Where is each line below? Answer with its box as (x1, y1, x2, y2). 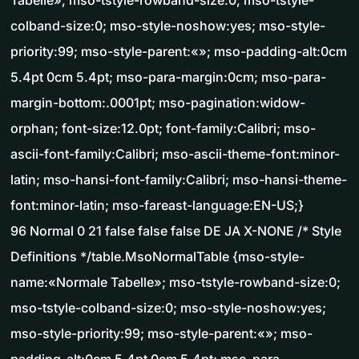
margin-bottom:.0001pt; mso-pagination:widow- (10, 95, 305, 111)
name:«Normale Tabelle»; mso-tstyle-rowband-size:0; (10, 274, 341, 291)
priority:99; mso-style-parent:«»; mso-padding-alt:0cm (10, 43, 347, 60)
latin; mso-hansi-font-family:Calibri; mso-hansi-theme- (10, 171, 347, 188)
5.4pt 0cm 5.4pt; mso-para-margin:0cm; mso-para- (10, 69, 326, 86)
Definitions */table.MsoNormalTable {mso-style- (10, 248, 305, 265)
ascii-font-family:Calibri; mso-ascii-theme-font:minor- (10, 146, 340, 163)
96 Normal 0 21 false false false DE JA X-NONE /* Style (10, 223, 341, 240)
